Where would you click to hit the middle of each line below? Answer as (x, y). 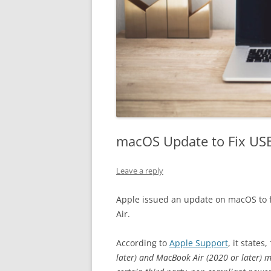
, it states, (249, 243)
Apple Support (199, 243)
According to (143, 243)
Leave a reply (140, 171)
